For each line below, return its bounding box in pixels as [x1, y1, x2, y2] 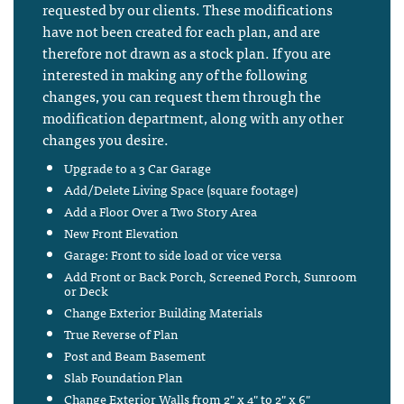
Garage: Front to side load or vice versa [64, 243, 281, 265]
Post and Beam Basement [64, 344, 206, 366]
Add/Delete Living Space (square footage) [64, 179, 298, 200]
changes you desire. [42, 127, 169, 151]
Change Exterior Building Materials [64, 301, 262, 323]
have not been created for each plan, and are [42, 19, 320, 43]
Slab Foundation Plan [64, 366, 182, 388]
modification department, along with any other [42, 106, 344, 130]
